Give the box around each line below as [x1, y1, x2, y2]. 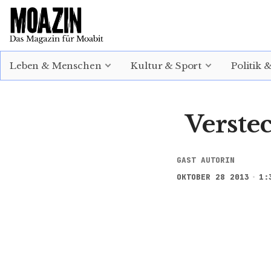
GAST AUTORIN [177, 155, 235, 166]
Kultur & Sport [131, 59, 202, 71]
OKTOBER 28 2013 [177, 172, 249, 183]
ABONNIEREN [89, 28, 138, 39]
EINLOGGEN [21, 28, 65, 39]
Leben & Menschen [10, 59, 102, 71]
